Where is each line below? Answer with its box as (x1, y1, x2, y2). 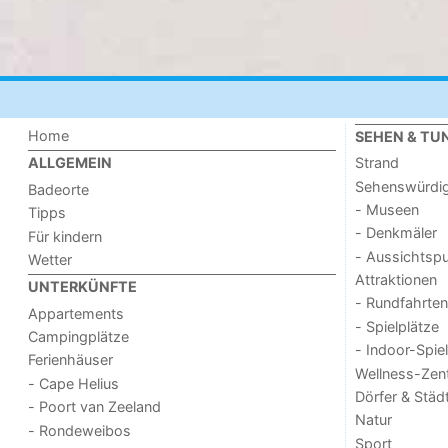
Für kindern (28, 227, 103, 245)
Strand (354, 154, 399, 172)
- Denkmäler (354, 224, 437, 242)
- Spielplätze (354, 317, 439, 335)
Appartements (28, 304, 125, 322)
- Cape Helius (28, 374, 120, 392)
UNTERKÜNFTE (28, 278, 138, 296)
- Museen (354, 200, 419, 218)
